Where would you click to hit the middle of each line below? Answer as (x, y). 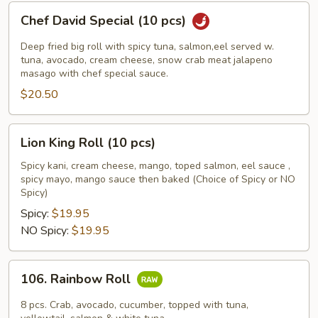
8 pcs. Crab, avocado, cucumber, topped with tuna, (135, 305)
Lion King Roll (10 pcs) (88, 143)
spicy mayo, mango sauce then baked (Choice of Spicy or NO (158, 179)
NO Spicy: (46, 231)
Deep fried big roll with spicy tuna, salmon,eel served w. (147, 46)
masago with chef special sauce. (94, 73)
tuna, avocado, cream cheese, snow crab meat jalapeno (147, 60)
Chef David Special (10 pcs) (105, 21)
